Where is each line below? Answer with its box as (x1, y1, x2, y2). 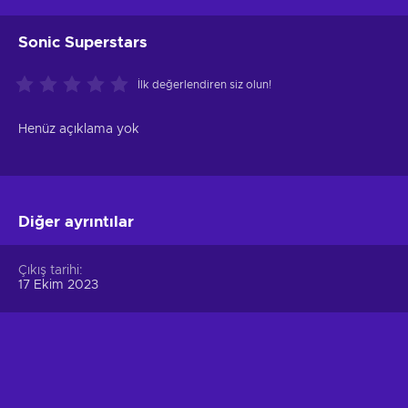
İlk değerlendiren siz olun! (138, 78, 271, 90)
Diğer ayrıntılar (18, 213, 134, 229)
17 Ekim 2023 (18, 278, 98, 291)
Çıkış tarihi (18, 263, 79, 277)
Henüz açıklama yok (18, 122, 139, 136)
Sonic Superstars (18, 34, 148, 50)
